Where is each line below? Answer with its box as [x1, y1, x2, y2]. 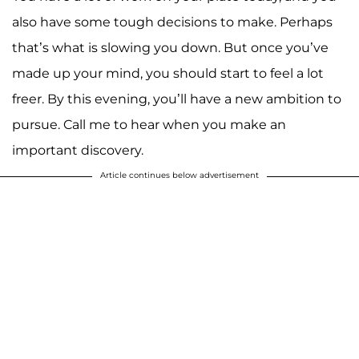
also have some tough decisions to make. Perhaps [12, 14, 333, 30]
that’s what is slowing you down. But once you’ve [12, 39, 329, 55]
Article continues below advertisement [100, 169, 259, 180]
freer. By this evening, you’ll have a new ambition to [12, 91, 341, 107]
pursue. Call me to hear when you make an [12, 116, 286, 132]
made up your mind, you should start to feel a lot [12, 65, 324, 81]
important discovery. [12, 142, 143, 158]
